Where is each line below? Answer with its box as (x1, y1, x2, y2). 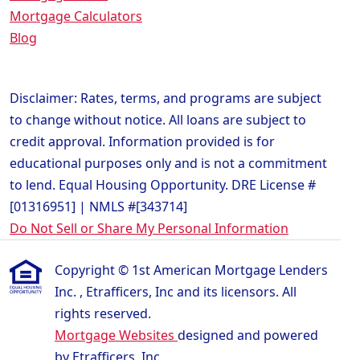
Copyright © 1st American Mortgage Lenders (55, 261, 328, 280)
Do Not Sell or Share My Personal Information (10, 219, 288, 238)
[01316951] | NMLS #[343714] (10, 198, 187, 216)
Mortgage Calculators (10, 7, 142, 26)
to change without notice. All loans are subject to (10, 111, 306, 129)
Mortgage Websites (55, 326, 178, 345)
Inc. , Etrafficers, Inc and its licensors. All (55, 283, 297, 301)
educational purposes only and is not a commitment (10, 154, 327, 173)
